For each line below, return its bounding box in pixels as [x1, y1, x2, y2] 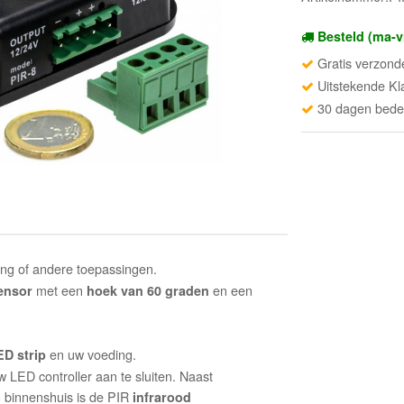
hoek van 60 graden [87, 281, 210, 300]
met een [32, 280, 87, 300]
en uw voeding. [46, 344, 137, 364]
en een [209, 280, 253, 300]
